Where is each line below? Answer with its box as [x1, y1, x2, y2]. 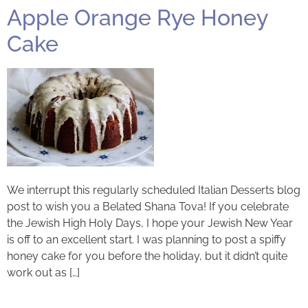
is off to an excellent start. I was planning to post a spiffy [7, 232, 286, 246]
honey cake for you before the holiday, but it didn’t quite [7, 249, 287, 263]
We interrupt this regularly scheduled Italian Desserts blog [7, 183, 300, 197]
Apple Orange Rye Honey [7, 5, 267, 31]
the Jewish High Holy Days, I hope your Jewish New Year [7, 216, 293, 230]
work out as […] [7, 265, 80, 279]
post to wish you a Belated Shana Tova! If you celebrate [7, 199, 289, 213]
